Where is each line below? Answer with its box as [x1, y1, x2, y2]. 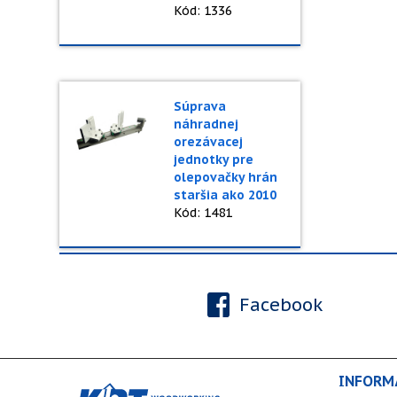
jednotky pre [173, 152, 253, 167]
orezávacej [173, 134, 243, 150]
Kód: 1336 [173, 3, 232, 19]
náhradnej [173, 116, 238, 132]
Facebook [234, 292, 324, 316]
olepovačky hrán [173, 169, 277, 185]
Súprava [173, 98, 226, 114]
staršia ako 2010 [173, 187, 276, 203]
